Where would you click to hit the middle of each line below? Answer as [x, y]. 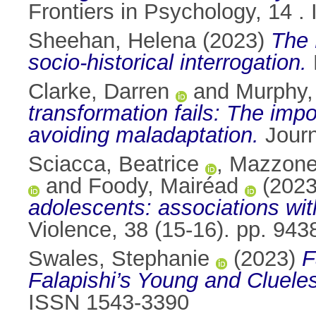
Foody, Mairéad [163, 186]
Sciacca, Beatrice [114, 164]
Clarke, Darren [99, 92]
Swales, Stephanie [119, 259]
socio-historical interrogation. [168, 63]
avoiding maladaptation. [144, 135]
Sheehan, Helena [112, 41]
